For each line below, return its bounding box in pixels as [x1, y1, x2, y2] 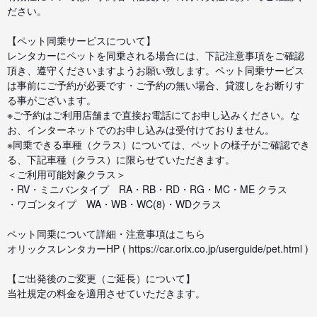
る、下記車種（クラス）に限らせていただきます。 [7, 151, 235, 166]
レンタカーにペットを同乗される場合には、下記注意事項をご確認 [7, 47, 304, 62]
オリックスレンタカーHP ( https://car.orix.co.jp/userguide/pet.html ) [7, 241, 309, 255]
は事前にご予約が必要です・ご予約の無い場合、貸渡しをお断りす [7, 77, 304, 92]
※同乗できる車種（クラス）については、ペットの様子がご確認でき [7, 137, 310, 151]
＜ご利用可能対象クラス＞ [7, 166, 126, 181]
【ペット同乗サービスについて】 [7, 33, 156, 47]
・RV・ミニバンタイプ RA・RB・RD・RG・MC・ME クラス [7, 181, 287, 196]
